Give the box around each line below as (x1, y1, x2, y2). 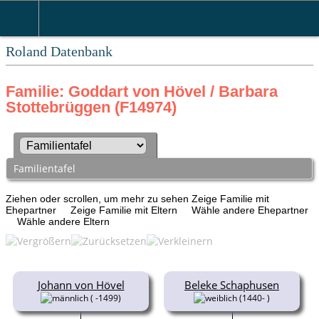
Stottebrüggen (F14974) (6, 98, 177, 116)
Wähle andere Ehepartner (192, 204, 311, 216)
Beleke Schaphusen (184, 277, 279, 292)
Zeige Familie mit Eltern (70, 204, 180, 216)
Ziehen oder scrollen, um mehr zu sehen (6, 192, 192, 204)
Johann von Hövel (37, 277, 125, 292)
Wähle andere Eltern (17, 215, 113, 227)
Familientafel (13, 162, 78, 176)
